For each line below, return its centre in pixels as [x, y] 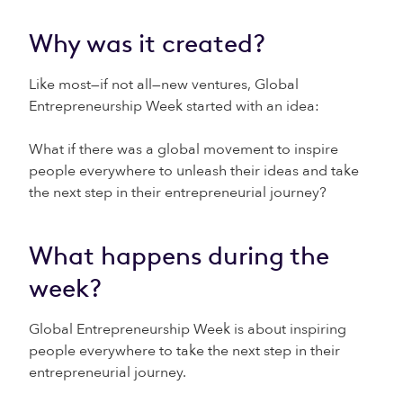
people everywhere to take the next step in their [184, 351]
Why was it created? [148, 43]
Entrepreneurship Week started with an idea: [174, 106]
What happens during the [179, 255]
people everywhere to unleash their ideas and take [194, 171]
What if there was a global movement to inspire [184, 149]
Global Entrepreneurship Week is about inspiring [188, 329]
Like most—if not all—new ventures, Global [164, 85]
